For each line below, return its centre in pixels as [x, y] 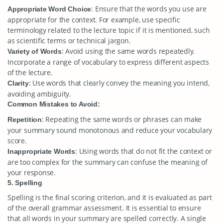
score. [17, 141]
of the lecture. [30, 72]
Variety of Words [35, 51]
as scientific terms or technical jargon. [69, 41]
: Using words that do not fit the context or [144, 151]
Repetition [25, 119]
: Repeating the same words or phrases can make [122, 119]
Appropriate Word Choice [50, 9]
